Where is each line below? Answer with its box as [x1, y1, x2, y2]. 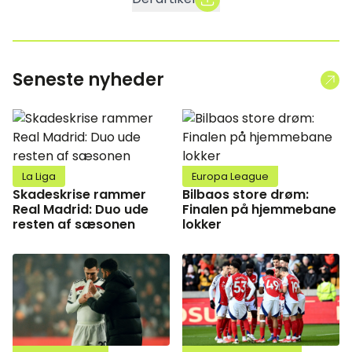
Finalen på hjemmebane [182, 200, 336, 218]
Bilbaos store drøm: [182, 185, 309, 203]
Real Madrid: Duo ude [13, 200, 148, 218]
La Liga [22, 170, 56, 183]
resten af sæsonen [13, 215, 135, 233]
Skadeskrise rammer [13, 185, 146, 203]
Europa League [192, 170, 269, 183]
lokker [182, 215, 222, 233]
